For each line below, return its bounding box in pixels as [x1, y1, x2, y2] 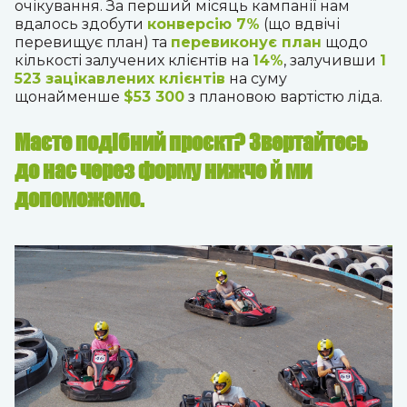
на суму [225, 70, 287, 87]
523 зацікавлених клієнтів [15, 70, 225, 87]
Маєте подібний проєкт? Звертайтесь [15, 129, 368, 155]
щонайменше [15, 88, 124, 105]
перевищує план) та [15, 34, 171, 51]
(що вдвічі [260, 15, 340, 33]
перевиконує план [171, 34, 322, 51]
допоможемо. [15, 185, 144, 212]
